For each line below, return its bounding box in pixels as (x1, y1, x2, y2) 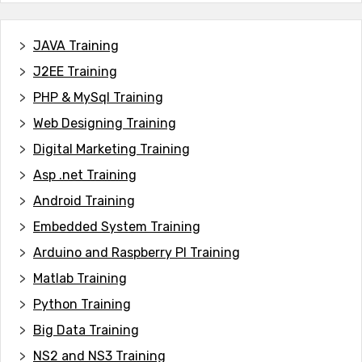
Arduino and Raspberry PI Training (33, 244, 240, 260)
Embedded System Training (33, 218, 200, 234)
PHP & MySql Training (33, 89, 163, 105)
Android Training (33, 192, 135, 208)
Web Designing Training (33, 115, 176, 131)
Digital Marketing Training (33, 141, 190, 157)
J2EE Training (33, 63, 117, 79)
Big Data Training (33, 322, 139, 338)
